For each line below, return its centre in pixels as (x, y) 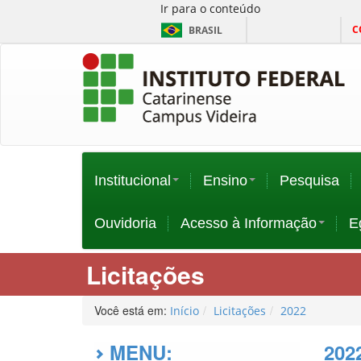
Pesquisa (309, 180)
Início (185, 311)
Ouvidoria (125, 223)
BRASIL (205, 30)
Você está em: (132, 310)
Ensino (225, 180)
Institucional (133, 180)
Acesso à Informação (249, 223)
